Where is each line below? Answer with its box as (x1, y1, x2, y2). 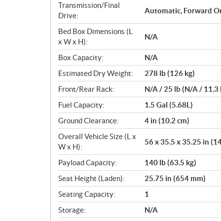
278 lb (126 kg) (145, 69, 195, 78)
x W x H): (58, 37, 88, 46)
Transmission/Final (58, 1, 120, 10)
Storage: (58, 206, 86, 215)
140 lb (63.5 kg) (145, 158, 196, 167)
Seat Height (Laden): (58, 174, 125, 183)
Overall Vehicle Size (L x (58, 132, 136, 141)
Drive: (58, 11, 78, 20)
